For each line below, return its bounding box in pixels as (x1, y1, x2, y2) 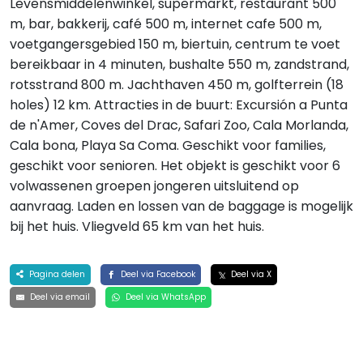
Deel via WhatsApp (122, 291, 206, 303)
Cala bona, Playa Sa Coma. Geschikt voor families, (10, 136, 326, 155)
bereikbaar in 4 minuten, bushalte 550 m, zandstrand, (10, 55, 349, 74)
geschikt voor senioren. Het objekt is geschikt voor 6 (10, 156, 340, 175)
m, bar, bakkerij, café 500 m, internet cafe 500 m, (10, 15, 322, 33)
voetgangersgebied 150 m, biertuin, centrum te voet (10, 35, 340, 53)
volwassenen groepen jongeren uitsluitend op (10, 177, 299, 195)
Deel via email (27, 291, 90, 303)
